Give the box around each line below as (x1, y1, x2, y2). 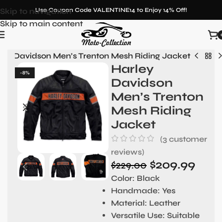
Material (111, 198, 145, 208)
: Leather (144, 198, 180, 208)
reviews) (111, 147, 144, 157)
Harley (111, 61, 154, 76)
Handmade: (111, 185, 160, 195)
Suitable (165, 210, 200, 220)
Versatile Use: (111, 210, 165, 220)
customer (166, 134, 207, 143)
